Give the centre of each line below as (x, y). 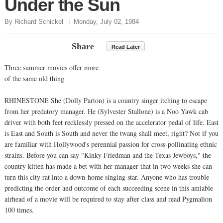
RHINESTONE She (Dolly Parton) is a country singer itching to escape (106, 100)
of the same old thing (34, 78)
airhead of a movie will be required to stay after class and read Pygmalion (108, 199)
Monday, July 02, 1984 (106, 21)
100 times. (19, 210)
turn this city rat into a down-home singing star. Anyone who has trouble (107, 177)
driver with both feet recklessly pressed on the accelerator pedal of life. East (111, 122)
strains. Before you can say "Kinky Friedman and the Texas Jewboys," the (108, 155)
